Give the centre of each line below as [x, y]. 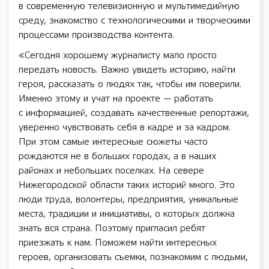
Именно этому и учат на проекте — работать [116, 99]
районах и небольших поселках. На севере [111, 171]
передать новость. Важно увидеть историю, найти [127, 70]
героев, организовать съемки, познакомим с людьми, [133, 257]
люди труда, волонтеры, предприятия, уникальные [128, 200]
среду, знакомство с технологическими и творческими [134, 21]
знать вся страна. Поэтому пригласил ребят [112, 228]
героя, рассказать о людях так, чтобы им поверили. [130, 84]
